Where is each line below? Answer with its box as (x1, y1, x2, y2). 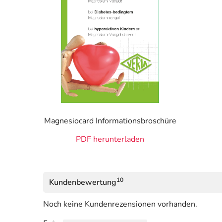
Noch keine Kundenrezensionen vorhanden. (43, 199, 197, 210)
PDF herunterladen (76, 134, 144, 145)
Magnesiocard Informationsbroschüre (44, 115, 176, 127)
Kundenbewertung (49, 177, 116, 188)
